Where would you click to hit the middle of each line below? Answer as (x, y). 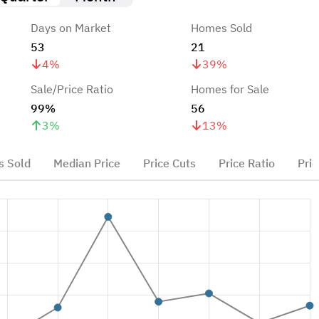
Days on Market (70, 27)
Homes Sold (221, 27)
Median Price (87, 163)
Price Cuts (169, 163)
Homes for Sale (230, 89)
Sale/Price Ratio (72, 89)
